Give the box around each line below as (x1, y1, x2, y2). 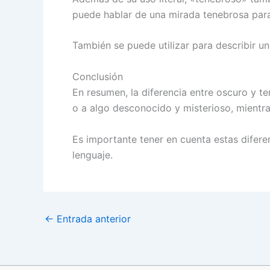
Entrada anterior (54, 212, 131, 225)
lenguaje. (72, 148, 113, 161)
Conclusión (72, 71, 123, 83)
